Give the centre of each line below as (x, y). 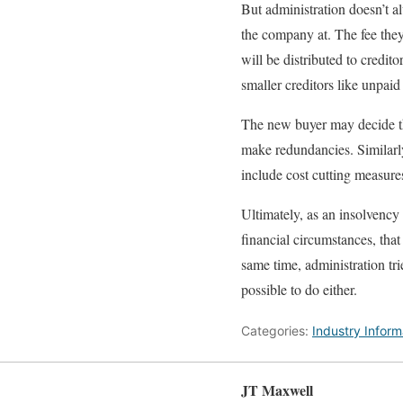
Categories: (277, 331)
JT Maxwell (277, 390)
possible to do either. (299, 290)
